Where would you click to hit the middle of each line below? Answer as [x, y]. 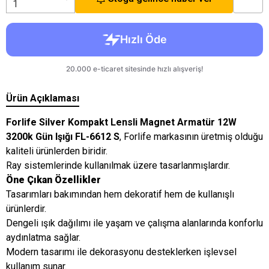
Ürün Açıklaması [43, 98]
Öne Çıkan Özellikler [53, 180]
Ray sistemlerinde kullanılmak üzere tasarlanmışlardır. [118, 165]
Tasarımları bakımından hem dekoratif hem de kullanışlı [120, 194]
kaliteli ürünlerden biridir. [57, 151]
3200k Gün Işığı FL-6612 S [63, 137]
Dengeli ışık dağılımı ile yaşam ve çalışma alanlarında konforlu [134, 223]
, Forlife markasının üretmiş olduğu [191, 137]
